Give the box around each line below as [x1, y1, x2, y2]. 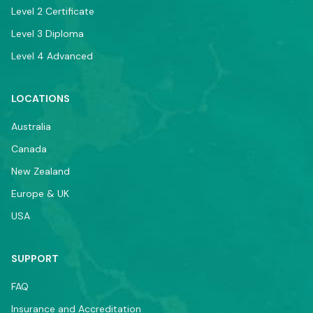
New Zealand [11, 165, 70, 178]
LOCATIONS [11, 92, 70, 105]
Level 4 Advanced [11, 50, 93, 63]
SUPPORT [11, 252, 59, 265]
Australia [11, 120, 51, 133]
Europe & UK [11, 187, 69, 201]
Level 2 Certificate [11, 5, 94, 18]
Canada [11, 143, 47, 156]
